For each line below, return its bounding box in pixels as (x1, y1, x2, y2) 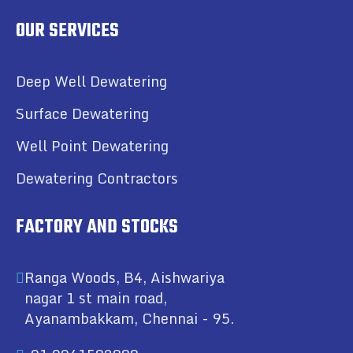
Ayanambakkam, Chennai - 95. (24, 307, 234, 331)
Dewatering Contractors (16, 166, 178, 191)
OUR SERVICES (16, 17, 119, 46)
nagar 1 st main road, (24, 286, 167, 310)
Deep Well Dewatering (16, 69, 167, 94)
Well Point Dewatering (16, 134, 169, 158)
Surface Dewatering (16, 102, 149, 126)
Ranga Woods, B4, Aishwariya (24, 266, 225, 290)
